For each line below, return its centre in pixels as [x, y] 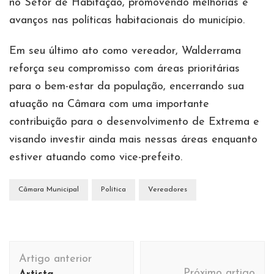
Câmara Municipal [49, 189]
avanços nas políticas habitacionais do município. [127, 20]
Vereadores [168, 189]
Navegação [54, 249]
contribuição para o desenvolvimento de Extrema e [134, 122]
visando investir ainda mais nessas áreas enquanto [133, 139]
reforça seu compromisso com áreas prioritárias [124, 68]
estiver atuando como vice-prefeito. [96, 157]
